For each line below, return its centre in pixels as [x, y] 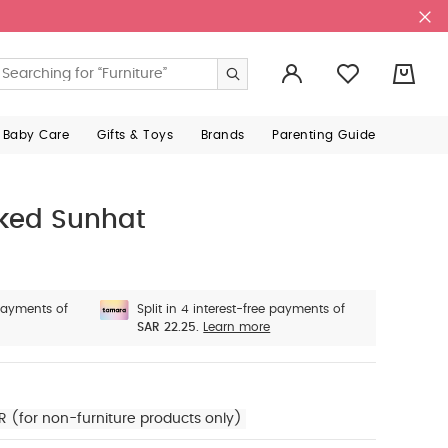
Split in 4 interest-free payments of [241, 309]
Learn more [237, 327]
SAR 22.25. [168, 327]
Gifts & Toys [135, 135]
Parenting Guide [324, 135]
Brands [222, 135]
